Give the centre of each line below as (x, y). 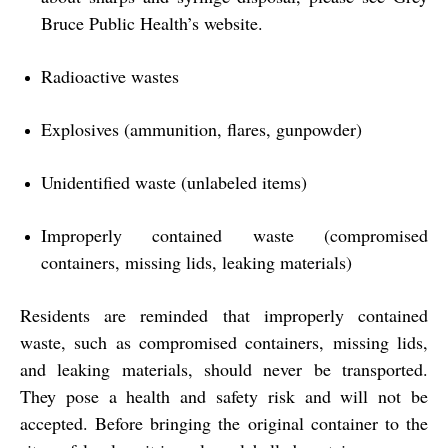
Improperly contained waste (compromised (234, 235)
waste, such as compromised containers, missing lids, (224, 342)
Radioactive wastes (110, 76)
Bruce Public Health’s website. (152, 23)
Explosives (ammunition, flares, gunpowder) (201, 129)
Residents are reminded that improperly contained (224, 315)
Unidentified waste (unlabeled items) (174, 182)
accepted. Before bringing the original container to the (224, 423)
